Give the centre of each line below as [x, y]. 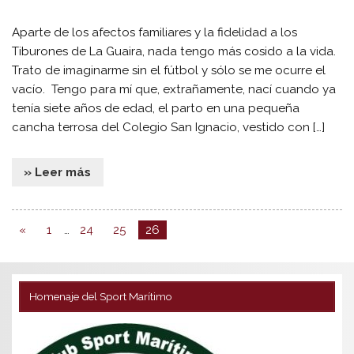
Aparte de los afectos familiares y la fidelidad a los [155, 33]
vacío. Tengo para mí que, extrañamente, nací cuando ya [174, 90]
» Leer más [58, 172]
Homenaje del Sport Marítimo [100, 297]
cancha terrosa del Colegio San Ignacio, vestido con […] [169, 128]
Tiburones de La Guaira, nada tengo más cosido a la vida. [176, 52]
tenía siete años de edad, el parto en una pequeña [156, 109]
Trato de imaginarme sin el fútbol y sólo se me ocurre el [169, 71]
